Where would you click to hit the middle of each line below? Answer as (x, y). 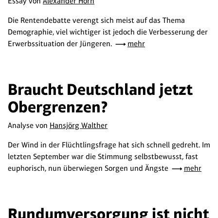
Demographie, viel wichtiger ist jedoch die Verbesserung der (108, 32)
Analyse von (29, 125)
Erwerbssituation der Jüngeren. (61, 44)
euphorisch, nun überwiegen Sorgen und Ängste (89, 168)
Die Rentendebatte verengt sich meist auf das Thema (96, 20)
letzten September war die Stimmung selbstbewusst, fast (103, 156)
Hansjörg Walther (79, 125)
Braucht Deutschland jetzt (100, 89)
